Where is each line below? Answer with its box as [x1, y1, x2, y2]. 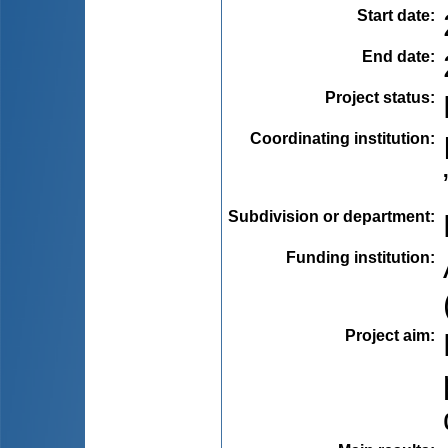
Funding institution [286, 248, 430, 266]
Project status [325, 88, 430, 106]
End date [362, 47, 430, 65]
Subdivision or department [228, 207, 430, 225]
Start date [357, 6, 430, 24]
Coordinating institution [250, 129, 430, 147]
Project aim [345, 326, 430, 344]
